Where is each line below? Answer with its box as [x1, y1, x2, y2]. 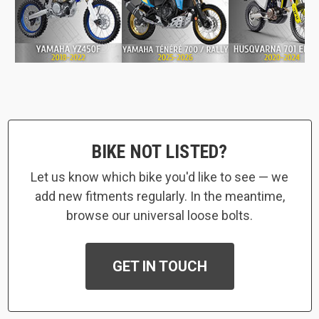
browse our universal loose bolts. [66, 208, 253, 223]
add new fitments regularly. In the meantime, [34, 189, 285, 204]
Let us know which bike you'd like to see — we [31, 169, 288, 184]
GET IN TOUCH [112, 258, 207, 275]
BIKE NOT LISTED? [91, 141, 228, 162]
